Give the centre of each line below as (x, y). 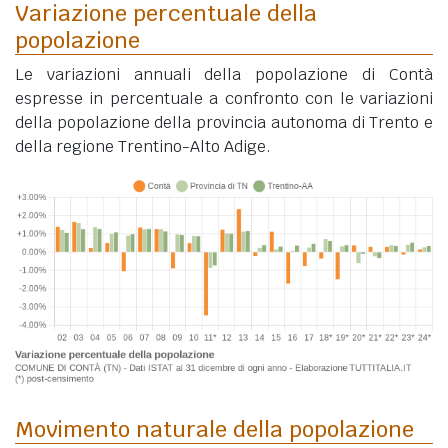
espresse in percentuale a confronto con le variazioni (224, 98)
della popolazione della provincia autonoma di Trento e (224, 122)
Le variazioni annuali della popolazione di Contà (224, 74)
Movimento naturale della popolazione (214, 428)
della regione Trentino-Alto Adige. (143, 146)
